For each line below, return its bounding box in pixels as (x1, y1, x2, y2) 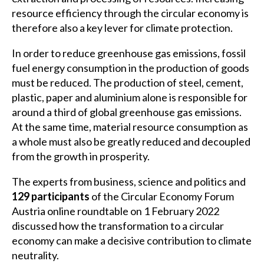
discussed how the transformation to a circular (12, 219, 224, 232)
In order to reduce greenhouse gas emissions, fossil (12, 47, 246, 60)
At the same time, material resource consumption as (12, 120, 248, 133)
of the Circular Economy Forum (90, 190, 234, 203)
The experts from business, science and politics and (12, 175, 246, 188)
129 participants (12, 190, 90, 203)
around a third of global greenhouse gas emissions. (12, 105, 242, 118)
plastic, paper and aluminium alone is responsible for (12, 91, 247, 104)
